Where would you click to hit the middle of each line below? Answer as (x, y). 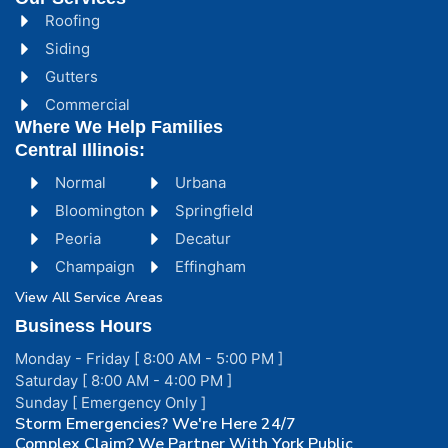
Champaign (95, 267)
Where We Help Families (119, 127)
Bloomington (100, 211)
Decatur (203, 239)
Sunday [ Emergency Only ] (110, 403)
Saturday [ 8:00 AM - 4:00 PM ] (123, 381)
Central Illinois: (80, 150)
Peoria (78, 239)
